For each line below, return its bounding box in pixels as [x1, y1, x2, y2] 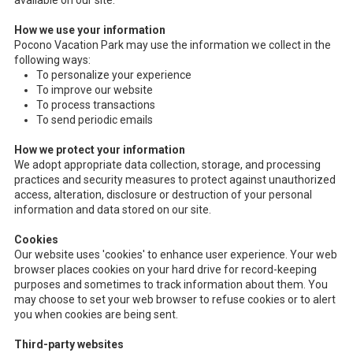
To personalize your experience [36, 69, 191, 82]
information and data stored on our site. [14, 203, 211, 217]
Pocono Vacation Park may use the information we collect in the [14, 39, 331, 52]
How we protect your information [14, 143, 185, 157]
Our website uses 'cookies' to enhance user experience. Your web [14, 248, 337, 262]
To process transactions [36, 98, 155, 112]
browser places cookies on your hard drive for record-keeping [14, 263, 317, 277]
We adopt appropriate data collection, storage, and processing [14, 158, 321, 172]
